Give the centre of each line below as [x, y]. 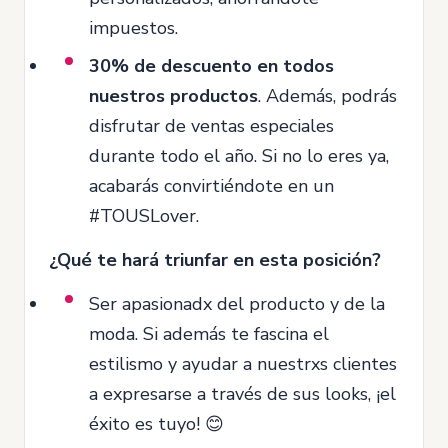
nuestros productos [173, 95]
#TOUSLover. [144, 215]
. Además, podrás [327, 95]
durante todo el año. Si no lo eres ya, [239, 155]
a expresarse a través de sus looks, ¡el [242, 393]
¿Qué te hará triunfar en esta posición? [215, 259]
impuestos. [133, 27]
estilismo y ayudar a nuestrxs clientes [243, 363]
